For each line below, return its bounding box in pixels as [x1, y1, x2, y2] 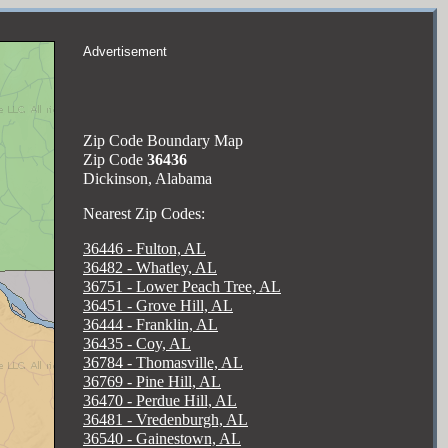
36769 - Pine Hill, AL [83, 373, 221, 390]
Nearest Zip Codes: [83, 205, 205, 222]
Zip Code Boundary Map [83, 132, 243, 149]
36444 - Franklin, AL [83, 316, 218, 333]
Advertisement [83, 44, 167, 59]
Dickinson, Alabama [83, 170, 212, 187]
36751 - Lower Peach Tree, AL [83, 278, 281, 295]
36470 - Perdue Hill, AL [83, 392, 237, 409]
